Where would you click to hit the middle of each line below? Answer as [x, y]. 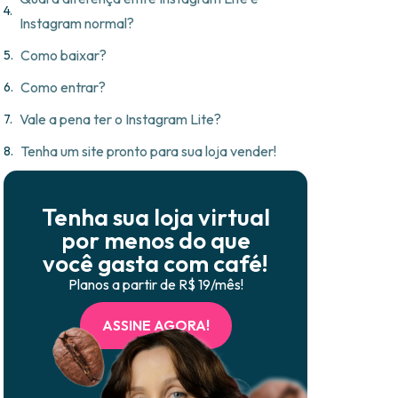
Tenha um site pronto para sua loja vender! [148, 151]
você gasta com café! [155, 264]
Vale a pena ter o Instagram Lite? [120, 119]
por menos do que [155, 241]
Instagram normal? [77, 24]
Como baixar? [64, 56]
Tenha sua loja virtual [155, 218]
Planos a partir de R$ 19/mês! [155, 285]
